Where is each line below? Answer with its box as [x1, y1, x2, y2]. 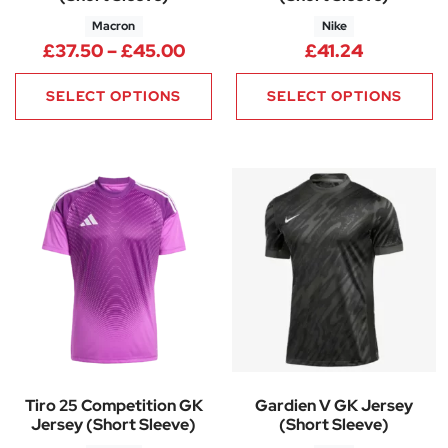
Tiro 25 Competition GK [24, 395, 203, 417]
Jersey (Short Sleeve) [31, 414, 197, 436]
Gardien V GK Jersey [255, 395, 414, 417]
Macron [92, 18, 136, 35]
